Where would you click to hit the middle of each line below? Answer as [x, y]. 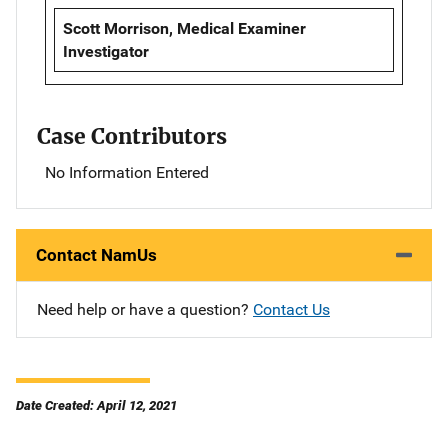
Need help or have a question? [145, 309]
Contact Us [291, 309]
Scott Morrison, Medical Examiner [184, 28]
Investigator [106, 51]
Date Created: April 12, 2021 [96, 405]
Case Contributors [132, 136]
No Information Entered [127, 172]
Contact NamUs [96, 254]
